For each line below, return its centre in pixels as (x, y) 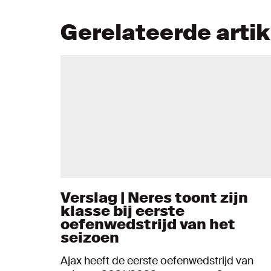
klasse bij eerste (122, 211)
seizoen (90, 237)
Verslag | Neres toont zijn (154, 197)
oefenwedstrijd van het (148, 224)
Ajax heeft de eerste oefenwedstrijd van (157, 260)
